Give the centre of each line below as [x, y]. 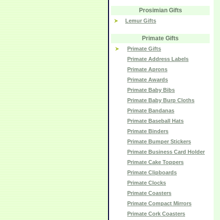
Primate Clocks [147, 183]
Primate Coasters [149, 193]
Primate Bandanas [151, 110]
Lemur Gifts [141, 21]
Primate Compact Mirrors [159, 203]
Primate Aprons [147, 69]
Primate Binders [148, 131]
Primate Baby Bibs [151, 90]
